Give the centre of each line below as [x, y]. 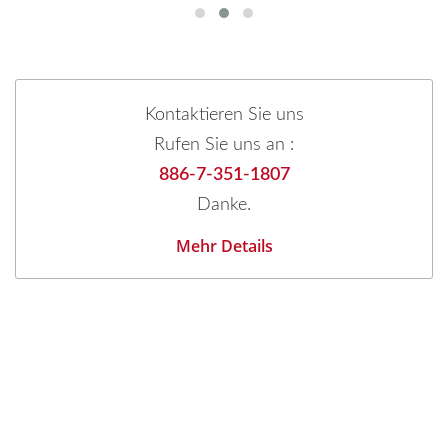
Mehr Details [224, 246]
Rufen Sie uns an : [224, 145]
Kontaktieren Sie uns [224, 115]
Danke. [224, 205]
